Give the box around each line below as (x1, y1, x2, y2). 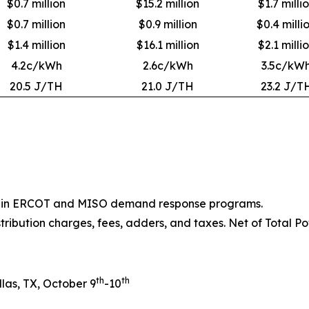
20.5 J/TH (10, 79, 63, 93)
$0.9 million (138, 17, 197, 31)
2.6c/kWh (142, 58, 193, 72)
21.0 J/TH (141, 79, 194, 93)
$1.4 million (7, 37, 66, 52)
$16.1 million (136, 37, 199, 52)
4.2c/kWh (10, 58, 62, 72)
